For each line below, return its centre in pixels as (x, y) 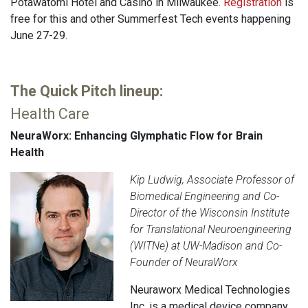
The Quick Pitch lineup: (87, 91)
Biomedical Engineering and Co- (205, 197)
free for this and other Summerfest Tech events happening (151, 19)
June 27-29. (39, 36)
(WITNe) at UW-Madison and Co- (206, 246)
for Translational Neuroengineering (211, 230)
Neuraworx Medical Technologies (210, 290)
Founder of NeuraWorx (184, 263)
